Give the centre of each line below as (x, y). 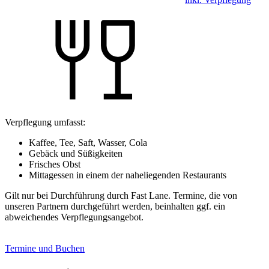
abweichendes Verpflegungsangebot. (74, 217)
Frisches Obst (55, 165)
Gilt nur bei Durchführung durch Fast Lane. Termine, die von (121, 196)
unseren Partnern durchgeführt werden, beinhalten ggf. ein (115, 207)
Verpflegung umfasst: (45, 122)
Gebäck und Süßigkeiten (76, 154)
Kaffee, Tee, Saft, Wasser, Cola (88, 143)
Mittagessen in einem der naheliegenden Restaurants (128, 175)
